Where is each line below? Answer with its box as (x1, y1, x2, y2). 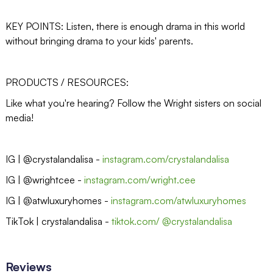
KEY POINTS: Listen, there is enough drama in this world (5, 19, 245, 32)
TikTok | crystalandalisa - (5, 214, 112, 227)
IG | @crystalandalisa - (5, 152, 102, 165)
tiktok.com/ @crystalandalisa (111, 214, 232, 227)
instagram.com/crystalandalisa (102, 152, 229, 165)
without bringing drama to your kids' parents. (5, 34, 193, 47)
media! (5, 111, 34, 124)
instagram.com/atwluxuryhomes (110, 194, 246, 207)
